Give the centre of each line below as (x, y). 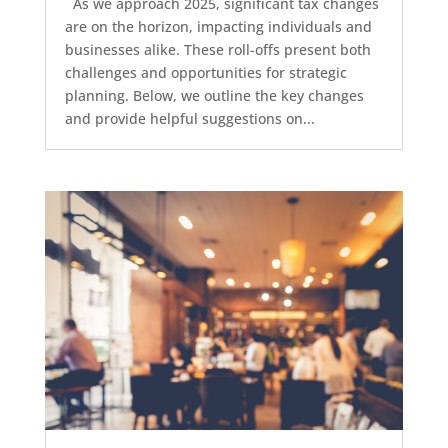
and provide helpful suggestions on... (189, 118)
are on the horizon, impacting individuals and (218, 26)
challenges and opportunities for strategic (205, 72)
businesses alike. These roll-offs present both (217, 49)
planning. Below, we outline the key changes (214, 95)
